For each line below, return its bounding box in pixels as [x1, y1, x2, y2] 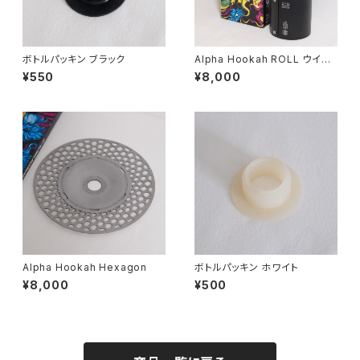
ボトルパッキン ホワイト [194, 261, 299, 273]
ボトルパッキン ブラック [22, 53, 125, 65]
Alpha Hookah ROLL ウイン [194, 53, 331, 65]
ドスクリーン [194, 65, 251, 77]
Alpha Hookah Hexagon [22, 261, 147, 273]
